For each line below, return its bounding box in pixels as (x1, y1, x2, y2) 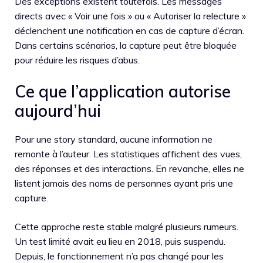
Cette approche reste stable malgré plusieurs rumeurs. (15, 220, 238, 232)
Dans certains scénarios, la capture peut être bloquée (15, 39, 237, 51)
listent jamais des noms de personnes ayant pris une (15, 177, 233, 189)
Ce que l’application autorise (15, 80, 231, 102)
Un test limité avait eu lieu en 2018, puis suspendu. (15, 235, 225, 247)
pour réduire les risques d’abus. (15, 53, 140, 66)
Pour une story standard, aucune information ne (15, 133, 213, 145)
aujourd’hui (15, 100, 101, 121)
